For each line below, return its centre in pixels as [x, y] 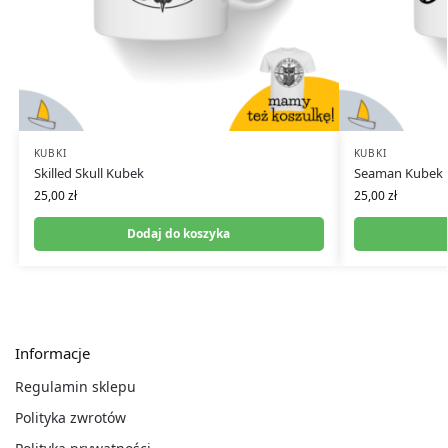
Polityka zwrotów [70, 418]
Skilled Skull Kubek [88, 172]
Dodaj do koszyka [179, 233]
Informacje [52, 352]
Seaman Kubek [398, 172]
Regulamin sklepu [75, 387]
